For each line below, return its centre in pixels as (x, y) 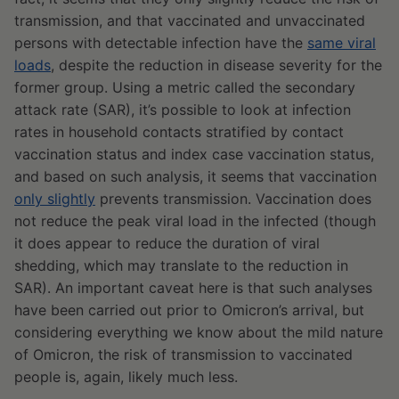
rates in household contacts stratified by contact (179, 132)
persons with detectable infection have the (161, 43)
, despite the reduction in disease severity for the (216, 65)
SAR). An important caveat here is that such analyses (193, 288)
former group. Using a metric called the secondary (185, 88)
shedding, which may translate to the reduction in (181, 266)
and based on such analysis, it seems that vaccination (195, 177)
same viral (342, 43)
